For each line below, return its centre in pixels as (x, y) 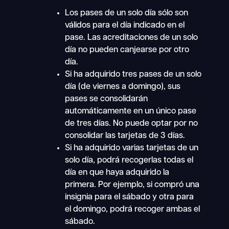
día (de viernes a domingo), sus (123, 87)
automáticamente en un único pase (131, 112)
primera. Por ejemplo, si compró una (132, 185)
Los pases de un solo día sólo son (127, 14)
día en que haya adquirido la (117, 173)
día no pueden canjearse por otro (127, 50)
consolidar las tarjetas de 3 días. (125, 136)
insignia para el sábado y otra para (130, 198)
